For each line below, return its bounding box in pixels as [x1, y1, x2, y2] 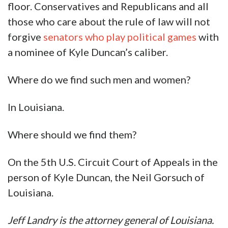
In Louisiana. [8, 101, 64, 113]
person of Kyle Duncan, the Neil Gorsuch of [8, 171, 205, 184]
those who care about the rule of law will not [8, 15, 210, 28]
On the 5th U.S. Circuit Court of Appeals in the [8, 156, 218, 168]
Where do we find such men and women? [8, 73, 190, 86]
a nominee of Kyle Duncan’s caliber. [8, 46, 168, 59]
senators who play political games [43, 31, 196, 43]
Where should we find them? [8, 128, 136, 141]
